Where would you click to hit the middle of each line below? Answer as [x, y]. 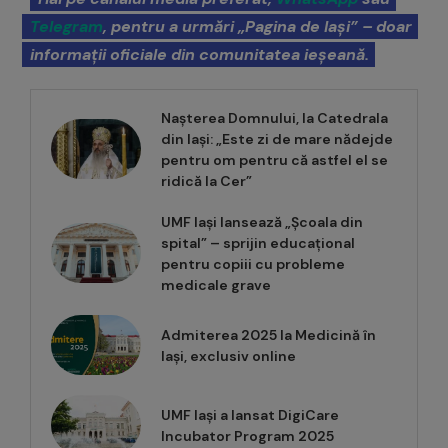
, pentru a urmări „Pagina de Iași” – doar [257, 27]
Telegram [66, 27]
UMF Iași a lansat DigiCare [250, 415]
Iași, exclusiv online [228, 356]
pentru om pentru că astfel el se [274, 160]
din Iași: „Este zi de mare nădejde [277, 139]
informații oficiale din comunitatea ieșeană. [199, 55]
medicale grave [216, 285]
